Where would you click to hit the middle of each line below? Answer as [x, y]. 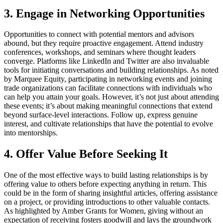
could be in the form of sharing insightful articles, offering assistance [111, 193]
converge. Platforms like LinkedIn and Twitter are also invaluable [107, 61]
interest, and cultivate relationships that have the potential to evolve [109, 124]
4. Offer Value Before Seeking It [86, 154]
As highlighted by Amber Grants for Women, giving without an [104, 211]
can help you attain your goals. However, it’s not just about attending [111, 97]
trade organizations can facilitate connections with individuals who [108, 88]
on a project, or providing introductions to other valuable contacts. [107, 202]
